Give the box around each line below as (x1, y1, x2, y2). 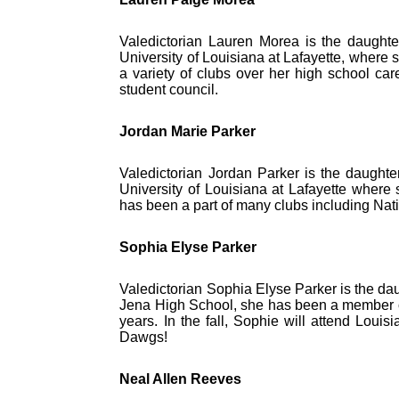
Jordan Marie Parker (119, 123, 256, 139)
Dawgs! (119, 329, 168, 345)
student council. (119, 81, 219, 97)
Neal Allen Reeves (119, 370, 242, 387)
